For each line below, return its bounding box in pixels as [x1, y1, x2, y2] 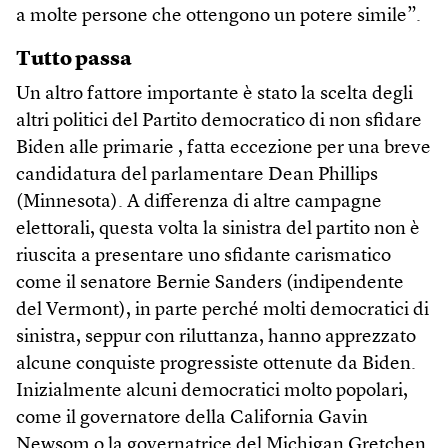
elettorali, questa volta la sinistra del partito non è [16, 219, 420, 239]
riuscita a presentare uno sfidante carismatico [16, 246, 391, 266]
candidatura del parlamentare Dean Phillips [16, 165, 378, 185]
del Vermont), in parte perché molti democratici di [16, 300, 429, 320]
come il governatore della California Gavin [16, 408, 368, 428]
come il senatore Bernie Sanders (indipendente [16, 273, 404, 293]
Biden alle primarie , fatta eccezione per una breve [16, 138, 431, 158]
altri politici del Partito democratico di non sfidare [16, 111, 422, 131]
